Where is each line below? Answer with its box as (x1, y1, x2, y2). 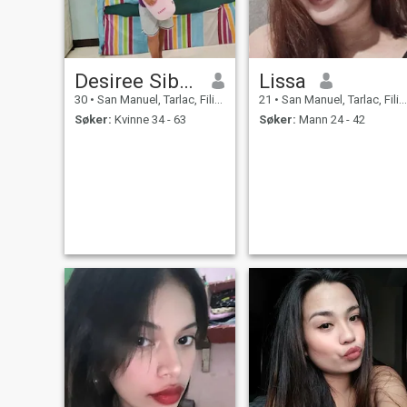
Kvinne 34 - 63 (111, 113, 186, 127)
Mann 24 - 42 (295, 113, 365, 127)
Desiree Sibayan (178, 68, 194, 93)
